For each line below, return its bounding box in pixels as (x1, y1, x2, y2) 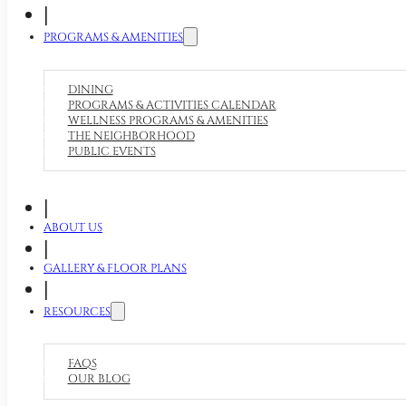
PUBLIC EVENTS (67, 143, 156, 159)
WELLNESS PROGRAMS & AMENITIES (67, 112, 268, 129)
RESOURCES (43, 304, 111, 320)
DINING (67, 82, 113, 98)
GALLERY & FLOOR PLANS (43, 260, 187, 276)
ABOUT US (43, 219, 102, 236)
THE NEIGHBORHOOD (67, 128, 195, 144)
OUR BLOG (67, 372, 130, 388)
